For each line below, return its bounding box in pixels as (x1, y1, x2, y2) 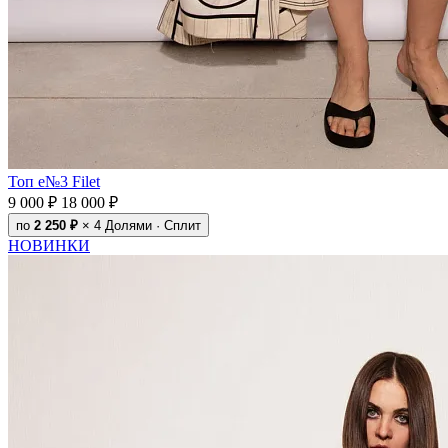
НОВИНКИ (8, 236, 90, 254)
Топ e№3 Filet (8, 172, 100, 190)
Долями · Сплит (105, 217, 201, 233)
